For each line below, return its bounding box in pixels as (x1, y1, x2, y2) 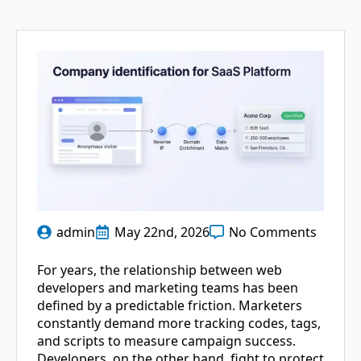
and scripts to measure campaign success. (37, 332, 296, 351)
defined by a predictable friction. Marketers (37, 297, 302, 315)
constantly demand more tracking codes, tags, (37, 314, 321, 333)
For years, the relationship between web (37, 261, 282, 280)
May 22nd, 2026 (114, 223, 210, 242)
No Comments (229, 223, 317, 242)
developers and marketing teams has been (37, 279, 298, 297)
